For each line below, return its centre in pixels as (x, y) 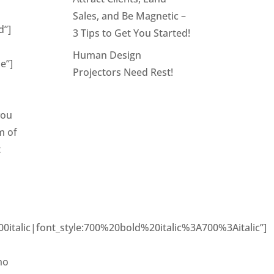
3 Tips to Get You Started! (132, 33)
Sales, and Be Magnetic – (130, 16)
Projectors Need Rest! (123, 72)
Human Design (107, 55)
